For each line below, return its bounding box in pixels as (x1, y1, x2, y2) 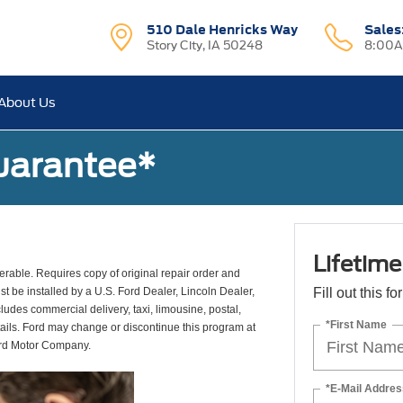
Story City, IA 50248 (147, 39, 264, 52)
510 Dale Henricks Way (147, 21, 299, 39)
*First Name (325, 318, 387, 331)
